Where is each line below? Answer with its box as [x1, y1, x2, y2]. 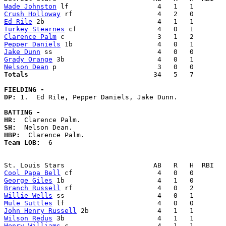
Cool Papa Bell [4, 169, 61, 177]
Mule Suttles [4, 199, 52, 207]
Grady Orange [4, 55, 52, 64]
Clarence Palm [4, 33, 56, 41]
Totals [4, 71, 145, 79]
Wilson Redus [4, 214, 52, 222]
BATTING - [4, 108, 40, 117]
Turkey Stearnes [4, 25, 65, 33]
